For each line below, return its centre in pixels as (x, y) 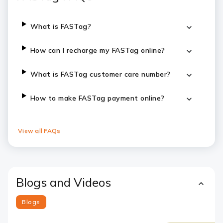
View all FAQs (39, 131)
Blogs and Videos (63, 182)
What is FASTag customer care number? (100, 74)
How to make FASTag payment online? (97, 98)
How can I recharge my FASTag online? (98, 50)
